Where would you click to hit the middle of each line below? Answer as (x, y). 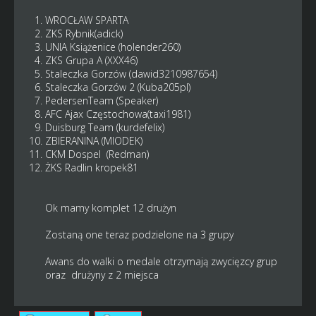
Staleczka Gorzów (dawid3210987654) (132, 73)
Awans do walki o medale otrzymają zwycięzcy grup (161, 261)
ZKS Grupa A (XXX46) (91, 60)
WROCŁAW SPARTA (86, 20)
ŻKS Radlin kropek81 (91, 167)
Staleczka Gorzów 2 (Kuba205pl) (119, 87)
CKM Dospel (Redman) (97, 154)
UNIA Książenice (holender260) (114, 47)
